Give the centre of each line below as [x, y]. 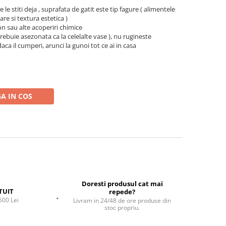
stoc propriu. [122, 208]
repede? [122, 192]
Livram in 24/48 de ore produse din [122, 201]
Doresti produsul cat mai [122, 184]
